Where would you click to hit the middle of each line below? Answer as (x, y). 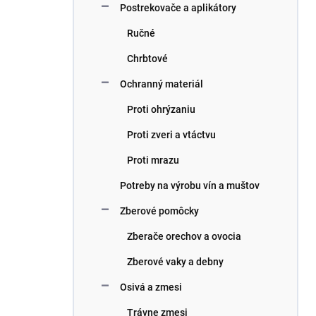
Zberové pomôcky (159, 211)
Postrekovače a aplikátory (178, 8)
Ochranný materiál (162, 84)
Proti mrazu (153, 160)
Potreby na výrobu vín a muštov (190, 186)
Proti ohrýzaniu (161, 109)
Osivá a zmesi (151, 287)
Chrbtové (147, 59)
